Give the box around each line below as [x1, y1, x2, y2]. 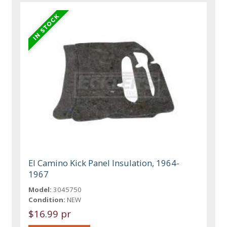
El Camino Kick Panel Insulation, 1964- [28, 157, 180, 169]
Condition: [28, 195, 66, 204]
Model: [28, 184, 52, 194]
